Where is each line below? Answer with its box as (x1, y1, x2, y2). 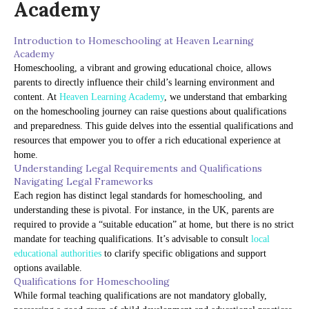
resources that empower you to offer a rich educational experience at (14, 135, 281, 146)
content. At (14, 92, 59, 103)
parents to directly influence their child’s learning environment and (14, 77, 275, 88)
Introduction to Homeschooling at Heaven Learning (14, 34, 254, 48)
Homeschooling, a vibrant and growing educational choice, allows (14, 63, 271, 74)
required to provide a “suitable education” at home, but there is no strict (14, 219, 294, 230)
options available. (14, 263, 82, 274)
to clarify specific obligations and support (101, 248, 266, 259)
